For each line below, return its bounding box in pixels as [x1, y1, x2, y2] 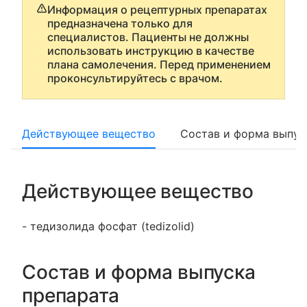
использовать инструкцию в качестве [47, 44, 254, 58]
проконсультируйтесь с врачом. [47, 71, 223, 85]
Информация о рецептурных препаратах [47, 3, 267, 16]
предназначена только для [47, 16, 193, 30]
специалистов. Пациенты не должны [47, 30, 249, 44]
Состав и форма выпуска [22, 260, 256, 284]
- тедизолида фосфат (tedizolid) [22, 219, 195, 233]
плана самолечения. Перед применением [47, 58, 271, 71]
